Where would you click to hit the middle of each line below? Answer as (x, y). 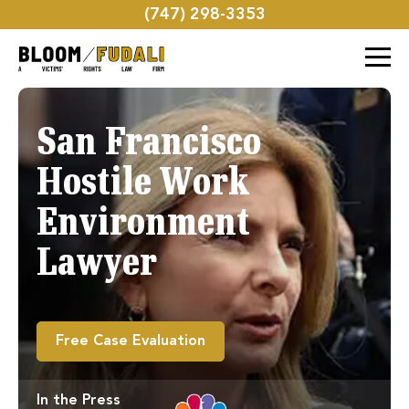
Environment (143, 225)
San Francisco (149, 144)
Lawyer (97, 265)
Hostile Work (143, 184)
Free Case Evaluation (131, 341)
